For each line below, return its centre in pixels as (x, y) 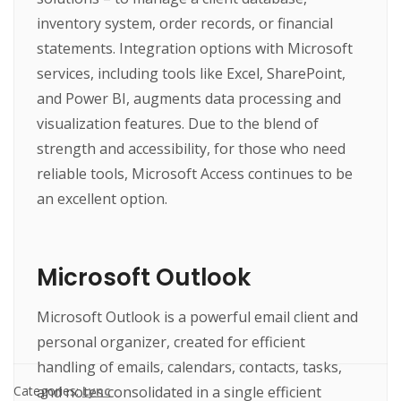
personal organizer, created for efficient (171, 342)
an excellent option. (102, 198)
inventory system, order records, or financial (185, 23)
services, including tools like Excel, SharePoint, (192, 73)
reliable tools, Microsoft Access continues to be (195, 173)
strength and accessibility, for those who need (192, 148)
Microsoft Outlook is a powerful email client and (198, 317)
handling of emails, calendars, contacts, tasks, (190, 367)
